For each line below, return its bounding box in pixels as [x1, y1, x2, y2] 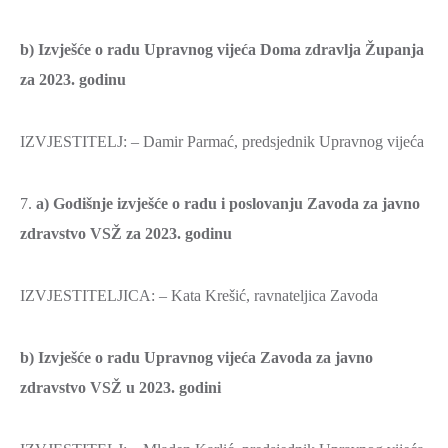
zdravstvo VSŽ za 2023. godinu [20, 225, 232, 242]
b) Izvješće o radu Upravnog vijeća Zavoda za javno [20, 349, 373, 366]
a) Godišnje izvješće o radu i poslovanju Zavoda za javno [36, 195, 420, 212]
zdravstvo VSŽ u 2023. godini [20, 379, 221, 396]
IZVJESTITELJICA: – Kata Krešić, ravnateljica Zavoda [20, 287, 378, 304]
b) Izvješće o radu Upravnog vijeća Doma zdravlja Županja [20, 41, 424, 58]
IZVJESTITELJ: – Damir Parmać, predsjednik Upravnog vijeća [20, 133, 424, 150]
